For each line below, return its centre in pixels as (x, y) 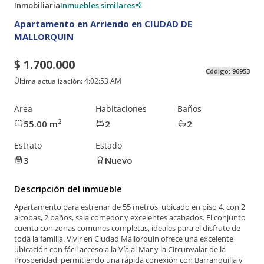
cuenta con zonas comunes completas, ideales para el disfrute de (127, 228)
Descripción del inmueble (68, 188)
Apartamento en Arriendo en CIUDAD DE (103, 23)
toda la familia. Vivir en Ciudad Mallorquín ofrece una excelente (124, 239)
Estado (109, 145)
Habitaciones (121, 108)
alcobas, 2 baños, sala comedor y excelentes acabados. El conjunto (130, 218)
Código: (219, 71)
